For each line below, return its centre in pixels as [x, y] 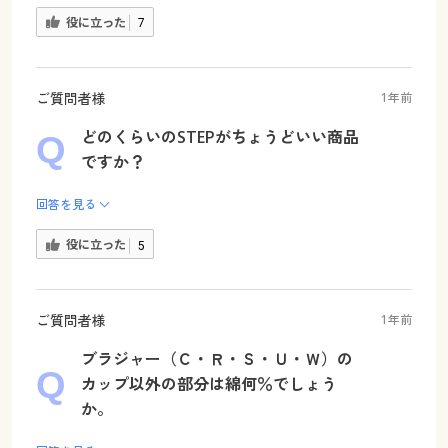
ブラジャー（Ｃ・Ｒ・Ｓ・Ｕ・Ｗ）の [216, 359]
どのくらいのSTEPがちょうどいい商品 [219, 136]
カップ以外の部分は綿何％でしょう [208, 384]
